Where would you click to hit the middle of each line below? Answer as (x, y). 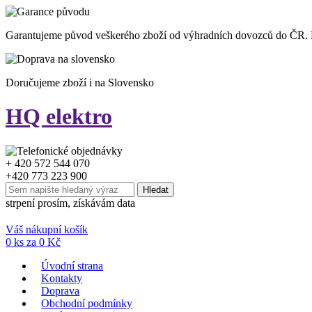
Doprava (61, 290)
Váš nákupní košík (47, 229)
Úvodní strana (72, 265)
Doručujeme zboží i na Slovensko (80, 83)
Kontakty (62, 278)
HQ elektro (59, 117)
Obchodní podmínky (87, 303)
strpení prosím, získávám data (70, 203)
